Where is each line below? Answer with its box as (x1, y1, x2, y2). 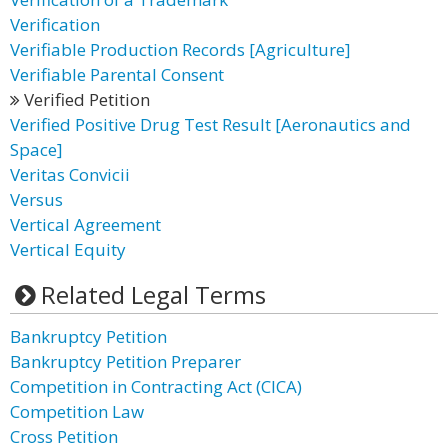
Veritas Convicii (10, 163, 130, 186)
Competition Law (10, 400, 144, 423)
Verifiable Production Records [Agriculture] (10, 38, 351, 61)
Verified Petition (20, 88, 150, 111)
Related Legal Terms (40, 278, 266, 311)
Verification (10, 13, 100, 36)
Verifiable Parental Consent (10, 63, 224, 86)
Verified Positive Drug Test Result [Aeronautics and (10, 113, 411, 136)
